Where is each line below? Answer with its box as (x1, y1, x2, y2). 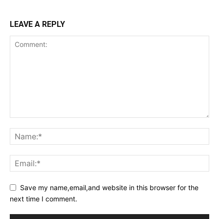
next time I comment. (10, 195, 77, 203)
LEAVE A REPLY (10, 19, 65, 29)
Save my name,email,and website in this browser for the (20, 183, 198, 192)
